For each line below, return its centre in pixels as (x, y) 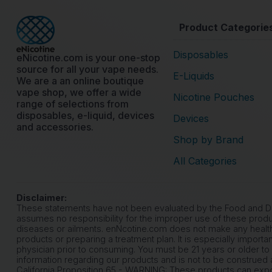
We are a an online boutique (80, 80)
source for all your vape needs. (87, 69)
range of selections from (73, 104)
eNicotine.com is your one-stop (88, 57)
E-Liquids (194, 76)
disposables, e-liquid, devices (85, 115)
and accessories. (55, 127)
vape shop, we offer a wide (79, 92)
